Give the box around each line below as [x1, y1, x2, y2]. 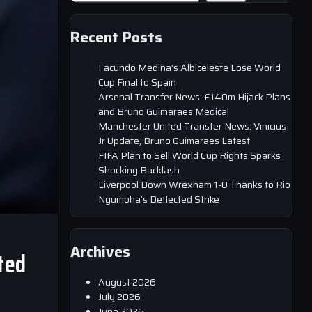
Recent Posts [70, 26, 162, 49]
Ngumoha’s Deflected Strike [98, 191, 219, 207]
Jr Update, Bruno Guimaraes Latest [98, 132, 250, 148]
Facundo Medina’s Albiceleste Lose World [98, 59, 281, 75]
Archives [70, 240, 130, 264]
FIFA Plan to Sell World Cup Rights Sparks [98, 147, 281, 163]
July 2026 [98, 288, 141, 304]
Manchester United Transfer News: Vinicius [98, 118, 286, 134]
